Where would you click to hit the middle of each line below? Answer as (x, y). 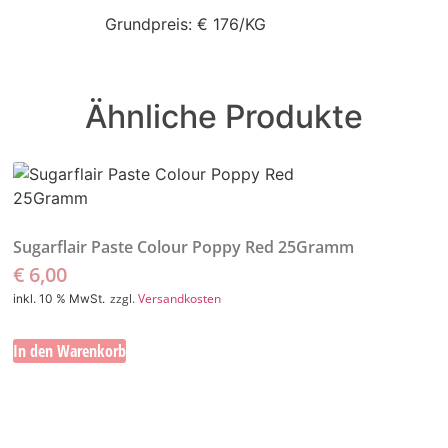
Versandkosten (180, 299)
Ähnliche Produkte (224, 117)
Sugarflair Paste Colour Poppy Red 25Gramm (184, 247)
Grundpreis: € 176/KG (185, 23)
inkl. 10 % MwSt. (59, 299)
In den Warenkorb (70, 350)
